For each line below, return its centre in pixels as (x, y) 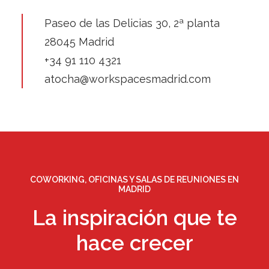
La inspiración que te (134, 218)
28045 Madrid (79, 42)
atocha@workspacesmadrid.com (128, 79)
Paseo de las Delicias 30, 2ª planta (132, 23)
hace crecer (134, 243)
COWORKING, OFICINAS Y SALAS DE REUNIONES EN (134, 180)
